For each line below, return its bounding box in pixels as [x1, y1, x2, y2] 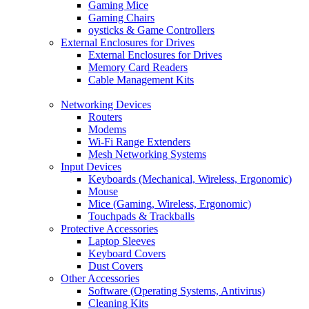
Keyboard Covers [88, 248, 166, 259]
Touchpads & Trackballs [88, 210, 195, 222]
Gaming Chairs [88, 12, 154, 23]
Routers [88, 111, 122, 123]
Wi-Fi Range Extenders [88, 136, 190, 148]
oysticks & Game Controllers [88, 24, 215, 36]
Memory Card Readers [88, 61, 188, 73]
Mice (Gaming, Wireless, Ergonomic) [88, 198, 251, 210]
